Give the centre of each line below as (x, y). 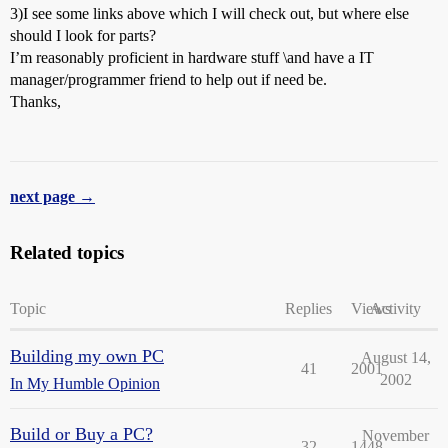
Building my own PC (87, 356)
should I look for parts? (83, 35)
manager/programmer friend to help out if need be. (168, 79)
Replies (308, 308)
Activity (395, 308)
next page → (52, 196)
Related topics (67, 252)
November (395, 435)
